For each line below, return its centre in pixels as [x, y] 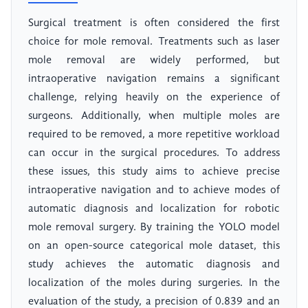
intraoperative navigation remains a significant [154, 79]
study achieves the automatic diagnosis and [154, 265]
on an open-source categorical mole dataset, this [154, 246]
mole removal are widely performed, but [154, 61]
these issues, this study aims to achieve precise [154, 172]
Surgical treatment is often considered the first [154, 24]
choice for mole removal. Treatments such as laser [154, 42]
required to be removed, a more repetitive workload [154, 135]
